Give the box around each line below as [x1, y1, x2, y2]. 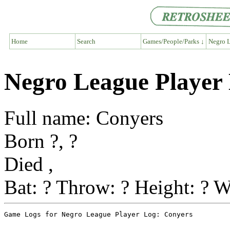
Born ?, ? [4, 130, 78, 152]
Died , [4, 153, 53, 176]
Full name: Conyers [4, 107, 163, 129]
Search [77, 37, 95, 45]
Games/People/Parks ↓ [142, 37, 204, 45]
